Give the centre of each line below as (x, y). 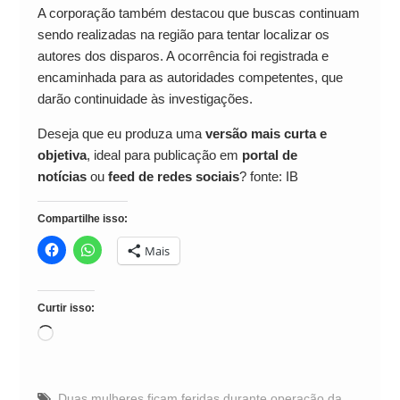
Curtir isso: (66, 308)
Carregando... (92, 334)
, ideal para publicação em (164, 154)
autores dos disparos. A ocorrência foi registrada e (183, 55)
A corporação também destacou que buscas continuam (198, 12)
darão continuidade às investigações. (145, 98)
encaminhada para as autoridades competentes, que (190, 77)
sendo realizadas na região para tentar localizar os (183, 34)
